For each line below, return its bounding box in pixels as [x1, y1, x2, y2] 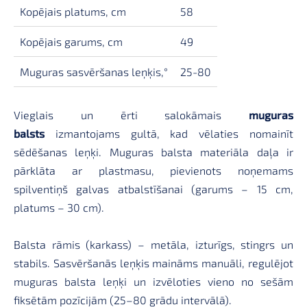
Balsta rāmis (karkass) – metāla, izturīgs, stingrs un [14, 238, 293, 251]
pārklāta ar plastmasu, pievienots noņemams [14, 164, 293, 177]
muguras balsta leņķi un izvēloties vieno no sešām [14, 275, 293, 288]
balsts [14, 127, 45, 140]
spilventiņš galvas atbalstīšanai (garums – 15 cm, [14, 182, 293, 196]
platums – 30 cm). [14, 201, 104, 214]
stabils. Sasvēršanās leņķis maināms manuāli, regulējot [14, 256, 293, 270]
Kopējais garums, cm [19, 35, 123, 49]
